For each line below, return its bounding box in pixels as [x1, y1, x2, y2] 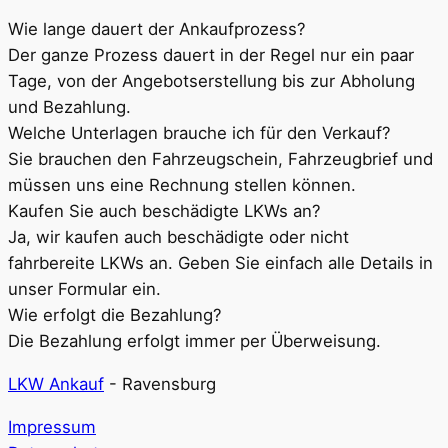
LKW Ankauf [8, 373, 104, 394]
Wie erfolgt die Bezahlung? [8, 304, 222, 325]
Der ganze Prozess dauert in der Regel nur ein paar [8, 44, 414, 65]
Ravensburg [122, 373, 216, 394]
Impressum [8, 416, 96, 437]
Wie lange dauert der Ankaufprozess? [8, 18, 306, 39]
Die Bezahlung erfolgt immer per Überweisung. [8, 330, 381, 351]
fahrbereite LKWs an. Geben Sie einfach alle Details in [8, 252, 433, 273]
